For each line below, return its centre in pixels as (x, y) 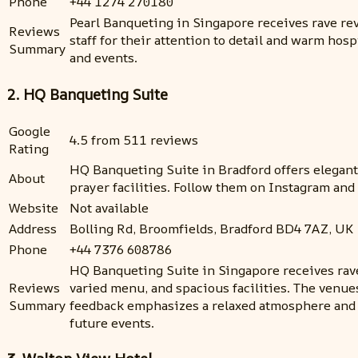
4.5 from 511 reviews (134, 139)
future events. (112, 322)
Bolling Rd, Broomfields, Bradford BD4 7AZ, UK (211, 228)
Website (34, 207)
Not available (109, 207)
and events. (103, 58)
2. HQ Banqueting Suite (87, 94)
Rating (29, 148)
